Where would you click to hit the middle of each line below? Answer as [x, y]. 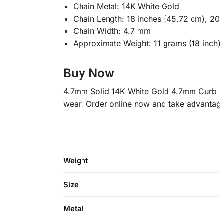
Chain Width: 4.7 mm [112, 31]
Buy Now [89, 73]
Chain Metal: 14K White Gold [126, 7]
